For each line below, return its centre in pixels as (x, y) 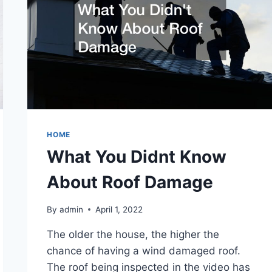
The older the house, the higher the (133, 234)
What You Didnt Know (137, 157)
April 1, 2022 (119, 209)
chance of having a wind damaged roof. (144, 250)
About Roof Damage (130, 182)
